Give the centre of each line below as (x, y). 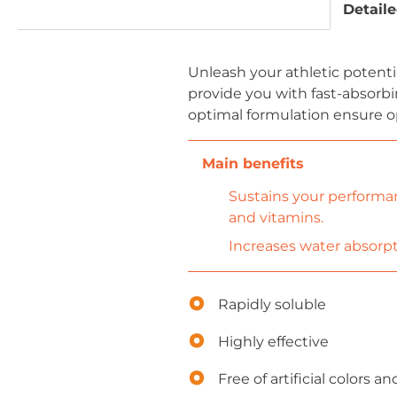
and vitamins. (276, 218)
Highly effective (273, 341)
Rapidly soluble (272, 304)
